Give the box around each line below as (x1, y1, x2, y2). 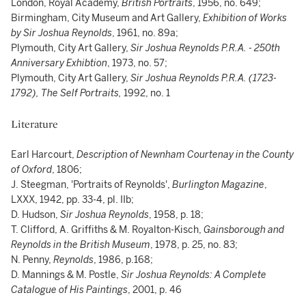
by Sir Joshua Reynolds (11, 27, 112, 40)
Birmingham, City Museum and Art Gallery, (11, 12, 203, 25)
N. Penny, (11, 254, 53, 266)
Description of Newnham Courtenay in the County (76, 149, 294, 161)
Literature (11, 117, 58, 132)
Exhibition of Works (203, 12, 287, 25)
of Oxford (11, 164, 52, 176)
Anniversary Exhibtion (11, 57, 107, 70)
